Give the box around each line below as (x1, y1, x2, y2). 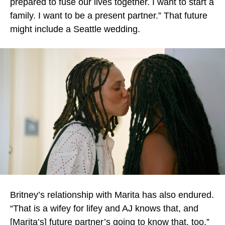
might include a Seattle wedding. (10, 24, 140, 34)
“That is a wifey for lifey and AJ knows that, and (10, 203, 198, 213)
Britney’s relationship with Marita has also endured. (10, 190, 214, 200)
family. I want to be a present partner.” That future (10, 11, 207, 21)
